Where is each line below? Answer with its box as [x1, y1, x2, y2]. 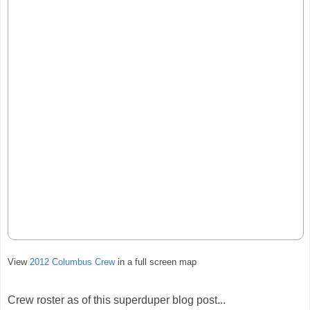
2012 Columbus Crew [30, 257, 118, 268]
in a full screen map [118, 257, 197, 268]
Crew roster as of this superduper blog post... [8, 293, 226, 306]
